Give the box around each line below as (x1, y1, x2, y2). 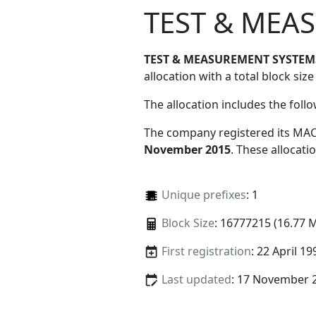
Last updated (161, 272, 231, 288)
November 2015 (144, 141, 231, 157)
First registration (161, 243, 251, 259)
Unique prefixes (161, 186, 246, 202)
